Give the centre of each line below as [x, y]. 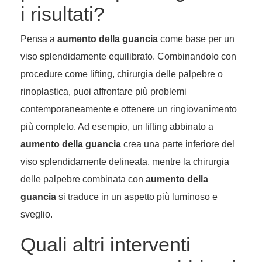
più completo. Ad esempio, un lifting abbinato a [117, 127]
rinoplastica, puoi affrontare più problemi [104, 92]
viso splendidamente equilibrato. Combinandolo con [128, 57]
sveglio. [37, 215]
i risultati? [63, 14]
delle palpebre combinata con [83, 180]
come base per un [196, 39]
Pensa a [39, 39]
